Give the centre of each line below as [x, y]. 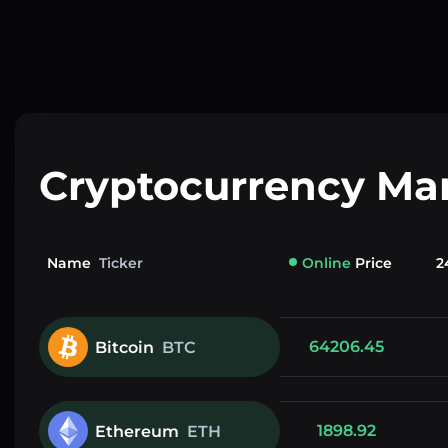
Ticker [121, 263]
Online [328, 263]
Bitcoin [124, 347]
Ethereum [137, 431]
